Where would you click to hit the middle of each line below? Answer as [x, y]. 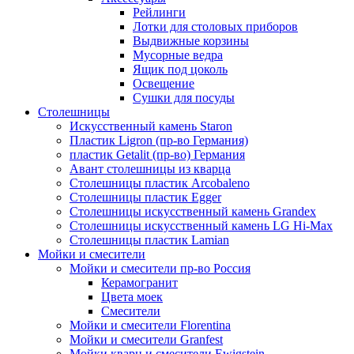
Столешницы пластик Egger [145, 197]
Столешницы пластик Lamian [149, 239]
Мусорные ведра [178, 55]
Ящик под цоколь [180, 69]
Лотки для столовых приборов [215, 26]
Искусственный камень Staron [151, 126]
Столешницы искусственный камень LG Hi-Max [201, 225]
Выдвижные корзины [191, 40]
